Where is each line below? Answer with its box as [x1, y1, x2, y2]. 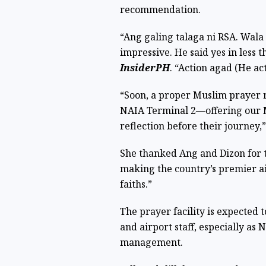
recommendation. [119, 3, 201, 16]
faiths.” [119, 178, 152, 191]
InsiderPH [119, 61, 170, 74]
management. [119, 236, 183, 249]
